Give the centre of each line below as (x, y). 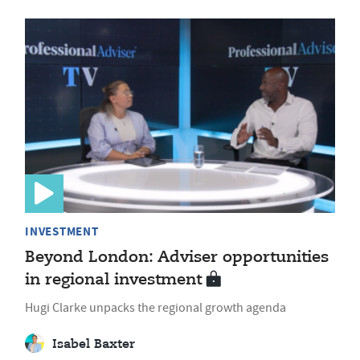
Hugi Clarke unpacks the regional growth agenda (155, 307)
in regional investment (113, 280)
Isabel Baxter (94, 344)
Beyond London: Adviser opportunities (177, 257)
